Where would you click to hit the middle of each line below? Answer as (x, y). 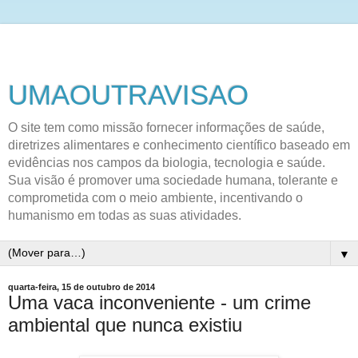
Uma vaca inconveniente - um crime (159, 302)
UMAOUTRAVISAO (128, 95)
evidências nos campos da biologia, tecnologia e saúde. (167, 163)
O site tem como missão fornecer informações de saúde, (166, 127)
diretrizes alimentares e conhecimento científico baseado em (179, 145)
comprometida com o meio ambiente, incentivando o (155, 198)
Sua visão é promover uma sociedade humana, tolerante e (173, 180)
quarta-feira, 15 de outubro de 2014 (82, 287)
